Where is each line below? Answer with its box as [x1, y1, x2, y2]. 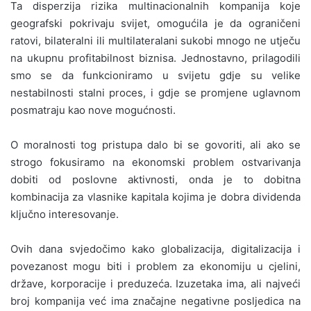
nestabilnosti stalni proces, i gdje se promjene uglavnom [10, 85, 301, 99]
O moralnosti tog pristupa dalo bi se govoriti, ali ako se [10, 137, 301, 151]
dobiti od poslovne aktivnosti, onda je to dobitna [10, 172, 301, 186]
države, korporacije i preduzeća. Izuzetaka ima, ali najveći [10, 276, 301, 290]
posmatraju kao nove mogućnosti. [10, 103, 176, 117]
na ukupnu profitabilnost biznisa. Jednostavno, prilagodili [10, 51, 301, 65]
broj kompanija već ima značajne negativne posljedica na [10, 294, 301, 308]
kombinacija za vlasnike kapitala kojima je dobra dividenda [10, 190, 301, 203]
